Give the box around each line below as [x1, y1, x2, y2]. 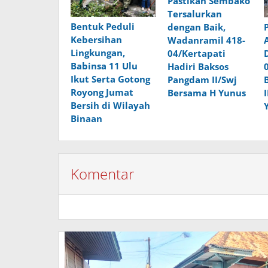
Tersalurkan [167, 7, 222, 20]
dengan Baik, [167, 20, 226, 33]
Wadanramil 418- [167, 33, 245, 46]
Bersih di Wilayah [71, 99, 150, 112]
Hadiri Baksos [167, 60, 229, 72]
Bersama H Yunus [167, 86, 246, 99]
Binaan [71, 112, 102, 125]
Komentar [71, 163, 134, 184]
